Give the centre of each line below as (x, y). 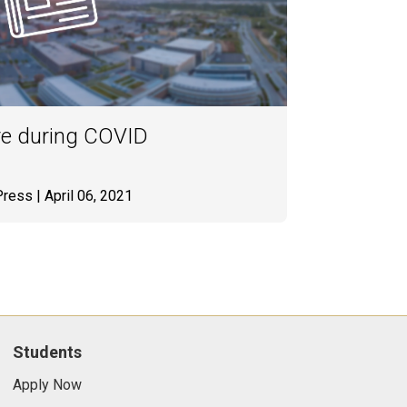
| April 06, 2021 (83, 196)
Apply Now (47, 385)
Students (47, 352)
